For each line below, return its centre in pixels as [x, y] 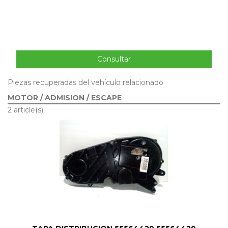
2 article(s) [25, 110]
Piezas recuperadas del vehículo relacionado [85, 82]
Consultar [114, 59]
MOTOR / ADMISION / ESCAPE [65, 98]
